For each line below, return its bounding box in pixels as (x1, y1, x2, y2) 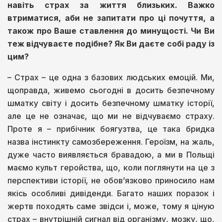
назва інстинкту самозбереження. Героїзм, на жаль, (7, 137, 215, 147)
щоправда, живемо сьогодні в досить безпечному (7, 85, 215, 96)
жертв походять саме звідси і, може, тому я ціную (7, 201, 215, 212)
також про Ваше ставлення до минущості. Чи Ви (7, 26, 215, 36)
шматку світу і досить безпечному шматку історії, (7, 98, 215, 109)
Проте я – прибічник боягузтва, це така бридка (7, 124, 215, 134)
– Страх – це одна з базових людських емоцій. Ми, (7, 72, 215, 83)
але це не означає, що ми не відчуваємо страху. (7, 111, 215, 121)
